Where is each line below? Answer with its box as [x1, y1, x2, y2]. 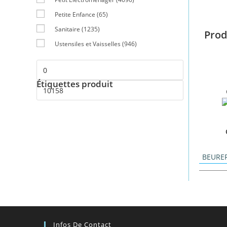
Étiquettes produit [36, 78, 113, 90]
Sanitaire [55, 25, 80, 33]
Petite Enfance [55, 10, 95, 19]
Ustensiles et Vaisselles [55, 40, 121, 48]
